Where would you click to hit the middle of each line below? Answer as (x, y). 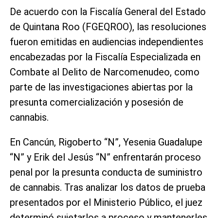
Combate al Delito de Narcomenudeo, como (105, 72)
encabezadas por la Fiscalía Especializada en (105, 57)
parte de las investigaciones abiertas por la (101, 87)
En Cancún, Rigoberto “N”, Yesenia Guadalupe (106, 142)
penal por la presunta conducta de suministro (106, 172)
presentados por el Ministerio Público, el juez (106, 202)
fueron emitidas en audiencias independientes (107, 42)
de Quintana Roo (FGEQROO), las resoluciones (108, 27)
